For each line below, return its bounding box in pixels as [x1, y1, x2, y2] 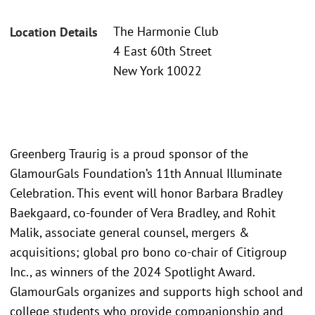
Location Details [10, 24, 98, 41]
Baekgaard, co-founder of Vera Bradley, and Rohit [10, 204, 276, 221]
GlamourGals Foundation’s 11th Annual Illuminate [10, 165, 282, 181]
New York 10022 [113, 63, 202, 79]
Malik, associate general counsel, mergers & [10, 224, 250, 240]
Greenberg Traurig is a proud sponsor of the [10, 145, 248, 162]
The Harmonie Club [113, 23, 219, 40]
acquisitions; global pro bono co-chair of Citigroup [10, 243, 287, 260]
